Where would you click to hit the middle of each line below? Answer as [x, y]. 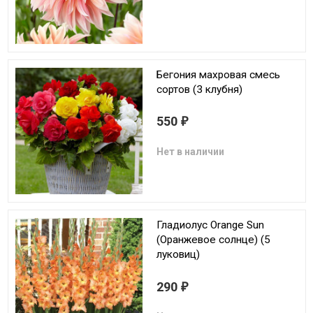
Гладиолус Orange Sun [210, 225]
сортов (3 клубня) [199, 89]
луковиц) [178, 254]
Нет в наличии [190, 151]
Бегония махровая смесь [218, 74]
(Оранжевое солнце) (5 [213, 239]
